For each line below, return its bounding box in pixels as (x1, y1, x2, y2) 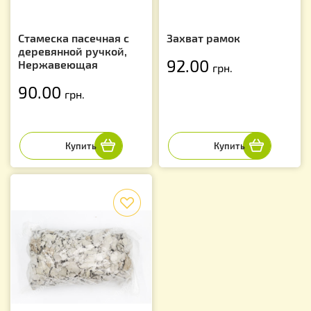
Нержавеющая (18, 57, 98, 71)
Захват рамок (167, 31, 240, 44)
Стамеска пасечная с (18, 31, 129, 44)
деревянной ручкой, (18, 44, 127, 58)
